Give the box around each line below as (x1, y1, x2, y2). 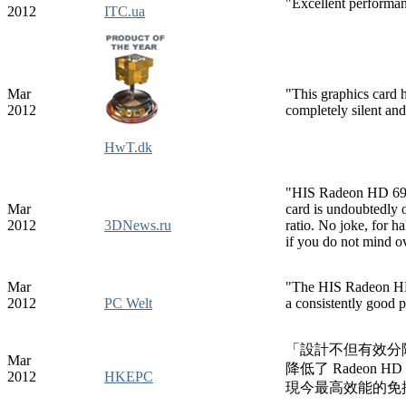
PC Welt (104, 295, 152, 311)
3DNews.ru (104, 217, 171, 233)
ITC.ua (104, 3, 145, 19)
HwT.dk (104, 139, 152, 155)
